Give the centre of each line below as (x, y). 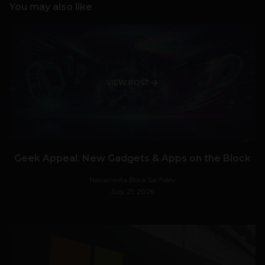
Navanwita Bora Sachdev (132, 180)
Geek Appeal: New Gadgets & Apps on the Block (132, 159)
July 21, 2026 (132, 192)
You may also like (51, 7)
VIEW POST (128, 83)
